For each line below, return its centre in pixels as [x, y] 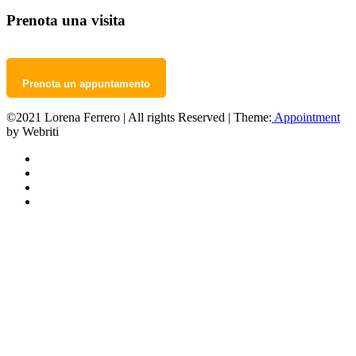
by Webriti [33, 132]
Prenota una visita [66, 20]
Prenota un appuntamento [86, 84]
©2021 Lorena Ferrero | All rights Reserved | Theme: [139, 118]
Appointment [306, 118]
